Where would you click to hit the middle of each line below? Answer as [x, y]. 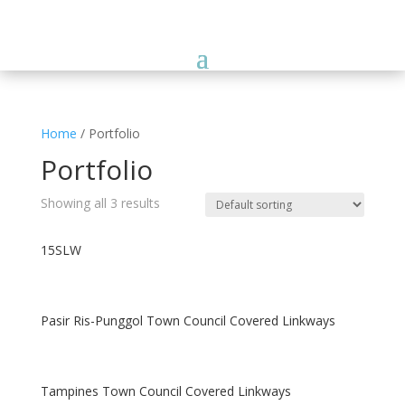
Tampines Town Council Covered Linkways [165, 391]
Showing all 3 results [100, 202]
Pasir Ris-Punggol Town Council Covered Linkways [188, 320]
